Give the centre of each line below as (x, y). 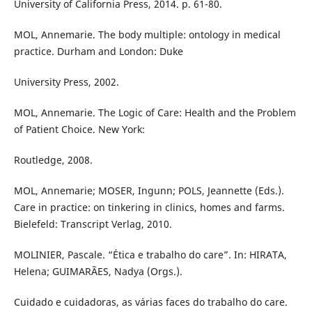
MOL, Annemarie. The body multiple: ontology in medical (147, 34)
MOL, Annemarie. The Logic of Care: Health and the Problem (155, 112)
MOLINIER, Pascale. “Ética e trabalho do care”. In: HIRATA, (150, 254)
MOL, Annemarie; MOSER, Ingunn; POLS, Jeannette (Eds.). (149, 190)
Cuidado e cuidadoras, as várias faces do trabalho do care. (150, 302)
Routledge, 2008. (53, 159)
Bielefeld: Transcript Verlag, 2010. (93, 224)
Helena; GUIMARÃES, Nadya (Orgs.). (98, 271)
